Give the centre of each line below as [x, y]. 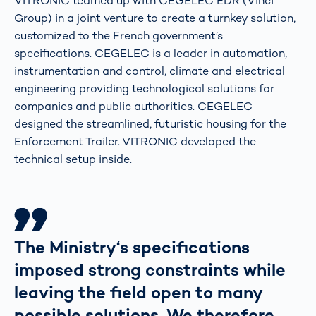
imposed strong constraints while [150, 270]
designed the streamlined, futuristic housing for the [150, 124]
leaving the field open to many [138, 293]
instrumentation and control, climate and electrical [150, 71]
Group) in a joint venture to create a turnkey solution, [155, 18]
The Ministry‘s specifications [132, 248]
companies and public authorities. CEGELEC [133, 107]
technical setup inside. [73, 159]
